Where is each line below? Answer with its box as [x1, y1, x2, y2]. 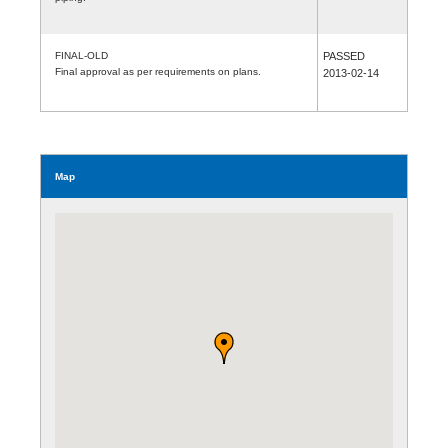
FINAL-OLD [55, 49, 108, 61]
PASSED [323, 49, 365, 62]
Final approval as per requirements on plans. [55, 65, 261, 77]
